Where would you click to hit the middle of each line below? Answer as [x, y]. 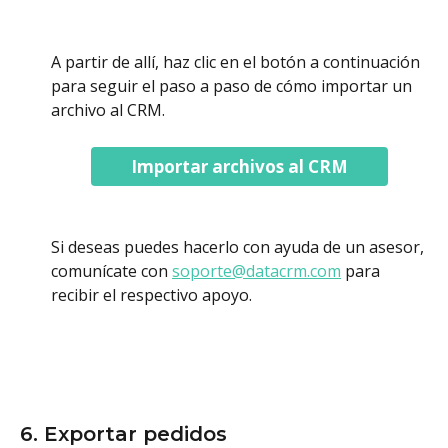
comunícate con [111, 270]
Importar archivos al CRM [239, 166]
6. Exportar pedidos [123, 433]
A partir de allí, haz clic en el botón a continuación [237, 62]
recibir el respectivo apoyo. [153, 294]
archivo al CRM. [110, 110]
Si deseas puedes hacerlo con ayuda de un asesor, [239, 246]
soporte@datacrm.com [256, 270]
